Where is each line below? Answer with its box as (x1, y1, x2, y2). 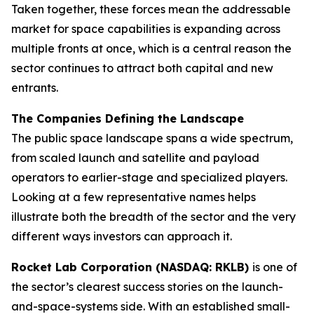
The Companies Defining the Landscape (11, 111, 244, 125)
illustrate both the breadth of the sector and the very (11, 210, 296, 224)
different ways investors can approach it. (11, 229, 232, 243)
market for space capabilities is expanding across (11, 22, 280, 36)
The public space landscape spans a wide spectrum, (11, 131, 293, 145)
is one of (252, 260, 297, 274)
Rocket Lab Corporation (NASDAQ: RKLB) (11, 260, 252, 274)
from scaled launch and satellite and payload (11, 151, 259, 165)
